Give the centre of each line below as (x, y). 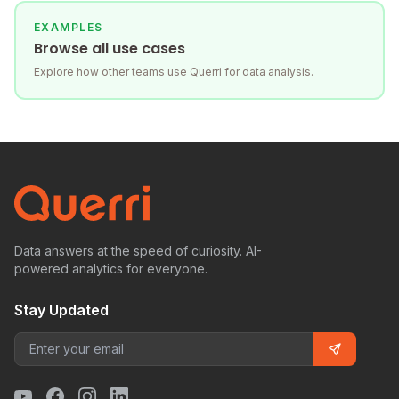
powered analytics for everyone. (111, 269)
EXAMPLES (69, 28)
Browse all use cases (110, 49)
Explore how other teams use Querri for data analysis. (174, 72)
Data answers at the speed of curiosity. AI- (138, 251)
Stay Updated (61, 310)
